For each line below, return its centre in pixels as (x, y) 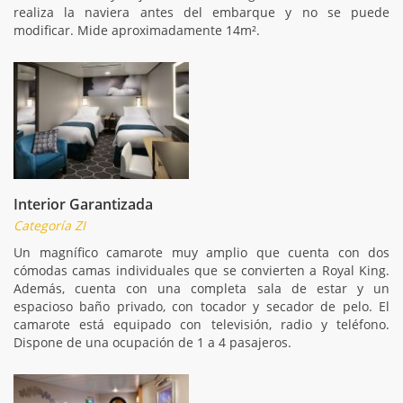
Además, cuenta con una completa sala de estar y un (201, 288)
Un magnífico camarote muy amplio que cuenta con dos (201, 252)
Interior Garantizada (83, 204)
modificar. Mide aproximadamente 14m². (137, 30)
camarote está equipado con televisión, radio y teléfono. (201, 324)
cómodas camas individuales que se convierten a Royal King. (201, 270)
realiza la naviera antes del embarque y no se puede (201, 12)
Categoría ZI (49, 225)
